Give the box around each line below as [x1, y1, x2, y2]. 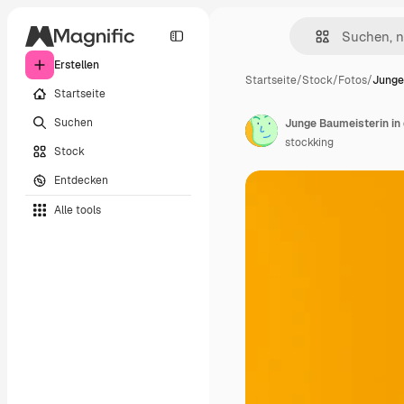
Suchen [54, 115, 93, 130]
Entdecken [54, 172, 108, 188]
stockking [285, 135, 334, 150]
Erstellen [54, 58, 99, 72]
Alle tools [54, 202, 101, 217]
